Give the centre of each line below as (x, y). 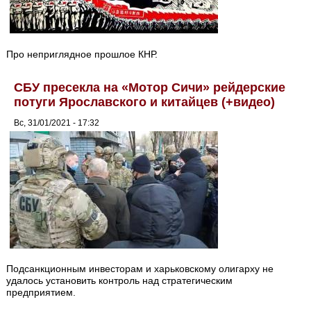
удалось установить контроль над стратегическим (120, 281)
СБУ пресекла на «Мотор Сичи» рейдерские (150, 87)
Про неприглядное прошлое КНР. (82, 54)
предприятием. (41, 293)
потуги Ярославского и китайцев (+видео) (145, 102)
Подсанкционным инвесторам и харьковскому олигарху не (140, 269)
